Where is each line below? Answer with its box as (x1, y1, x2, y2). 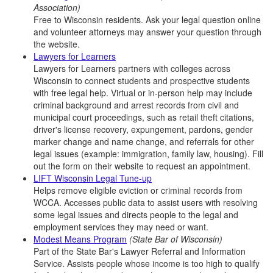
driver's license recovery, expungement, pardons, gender (34, 123, 253, 135)
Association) (34, 1, 80, 13)
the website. (34, 38, 80, 50)
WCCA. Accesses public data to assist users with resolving (34, 196, 258, 208)
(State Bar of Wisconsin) (129, 233, 222, 245)
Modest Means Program (34, 233, 127, 245)
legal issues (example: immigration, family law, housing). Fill (34, 147, 263, 160)
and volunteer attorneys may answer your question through (34, 26, 261, 38)
